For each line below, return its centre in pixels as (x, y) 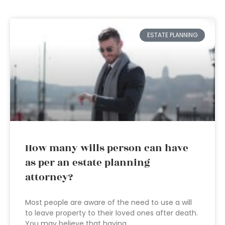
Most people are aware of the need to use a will (108, 202)
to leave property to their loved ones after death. (111, 213)
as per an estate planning (88, 163)
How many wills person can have (107, 148)
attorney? (49, 177)
